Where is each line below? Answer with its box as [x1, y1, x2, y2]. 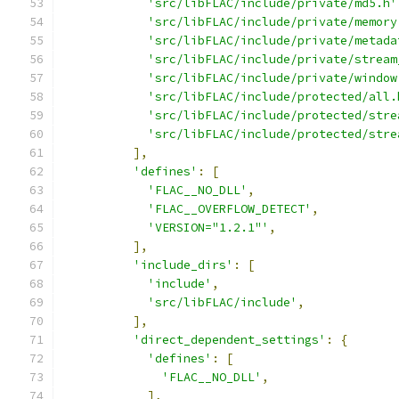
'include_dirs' [134, 257, 233, 273]
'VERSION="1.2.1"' [148, 220, 269, 235]
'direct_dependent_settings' [134, 332, 326, 347]
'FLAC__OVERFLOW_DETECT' [148, 201, 312, 216]
